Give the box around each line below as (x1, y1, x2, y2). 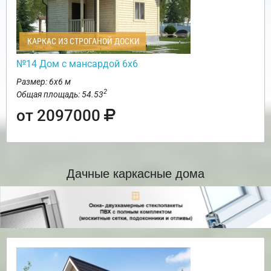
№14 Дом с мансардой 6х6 (16, 57, 138, 70)
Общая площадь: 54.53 (16, 89, 103, 99)
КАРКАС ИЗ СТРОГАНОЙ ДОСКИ (25, 36, 140, 46)
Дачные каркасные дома (67, 163, 204, 181)
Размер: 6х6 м (16, 76, 71, 87)
